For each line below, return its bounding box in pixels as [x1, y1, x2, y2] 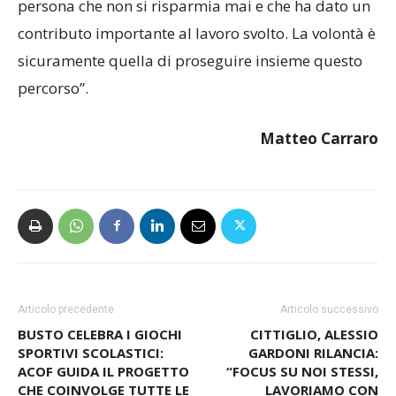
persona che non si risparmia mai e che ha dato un [18, 27, 370, 49]
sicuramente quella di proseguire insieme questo [18, 82, 362, 103]
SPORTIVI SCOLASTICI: [18, 376, 164, 394]
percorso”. [18, 110, 88, 131]
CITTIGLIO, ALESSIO [250, 357, 378, 376]
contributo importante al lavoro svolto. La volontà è [18, 55, 376, 76]
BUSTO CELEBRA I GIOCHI [18, 357, 182, 376]
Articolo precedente [18, 335, 114, 348]
